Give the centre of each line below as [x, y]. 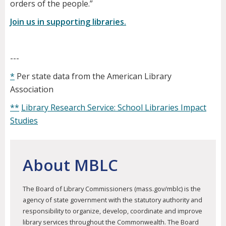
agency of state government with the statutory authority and [112, 200]
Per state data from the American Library [93, 76]
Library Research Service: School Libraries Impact [114, 108]
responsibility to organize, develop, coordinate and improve [112, 211]
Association [32, 90]
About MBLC [70, 165]
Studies [24, 121]
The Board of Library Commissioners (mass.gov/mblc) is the [112, 189]
